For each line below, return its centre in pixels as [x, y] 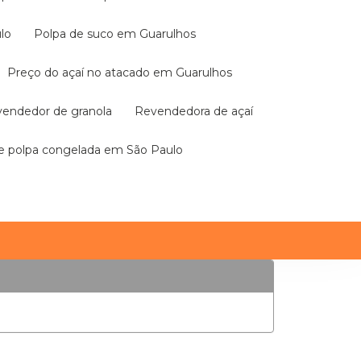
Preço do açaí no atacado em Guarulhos [124, 73]
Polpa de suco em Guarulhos [119, 34]
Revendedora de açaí [198, 111]
